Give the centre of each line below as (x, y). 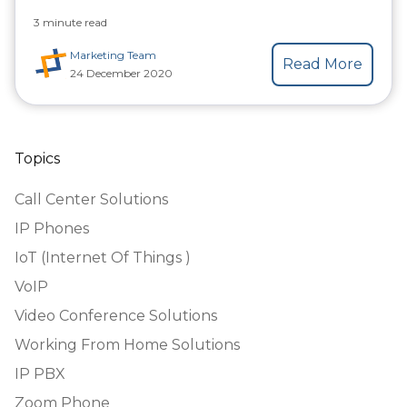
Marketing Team (113, 55)
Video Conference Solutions (116, 315)
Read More (323, 64)
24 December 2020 (121, 73)
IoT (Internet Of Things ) (103, 257)
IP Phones (52, 228)
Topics (37, 158)
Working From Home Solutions (127, 344)
